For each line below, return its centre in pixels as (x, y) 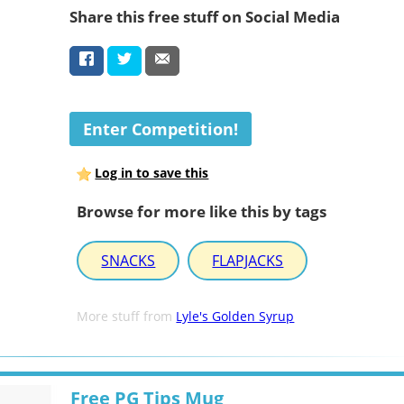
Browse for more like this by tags (202, 211)
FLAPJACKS (248, 261)
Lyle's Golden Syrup (235, 317)
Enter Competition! (160, 129)
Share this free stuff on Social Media (204, 16)
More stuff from (127, 317)
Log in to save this (152, 173)
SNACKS (129, 261)
